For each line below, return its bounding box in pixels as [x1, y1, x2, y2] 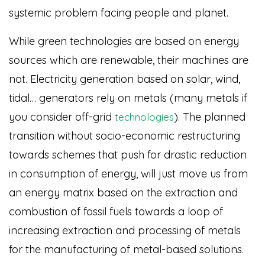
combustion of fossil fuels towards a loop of [9, 205, 223, 218]
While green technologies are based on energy [9, 34, 239, 48]
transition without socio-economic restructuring [9, 129, 240, 143]
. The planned [178, 110, 245, 124]
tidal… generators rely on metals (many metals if [9, 91, 247, 105]
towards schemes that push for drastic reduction [9, 148, 247, 161]
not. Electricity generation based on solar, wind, [9, 72, 240, 86]
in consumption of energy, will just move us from [9, 167, 248, 180]
